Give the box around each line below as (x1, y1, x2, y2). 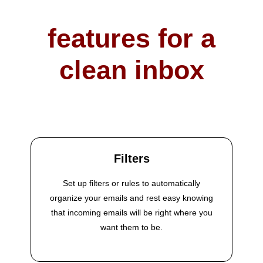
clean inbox (59, 55, 204, 86)
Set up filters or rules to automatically (63, 178, 200, 188)
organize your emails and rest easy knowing (50, 193, 213, 203)
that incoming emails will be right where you (50, 208, 213, 218)
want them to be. (100, 222, 163, 232)
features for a (48, 23, 215, 54)
